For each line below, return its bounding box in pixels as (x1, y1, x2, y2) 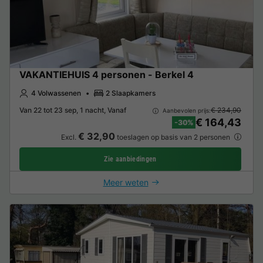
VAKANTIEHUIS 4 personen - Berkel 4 (19, 68, 194, 80)
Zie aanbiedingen (104, 155, 157, 164)
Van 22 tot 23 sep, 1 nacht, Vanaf (19, 106, 126, 115)
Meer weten (103, 177, 149, 188)
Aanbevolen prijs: (160, 106, 211, 114)
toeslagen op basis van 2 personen (114, 133, 232, 142)
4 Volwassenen (31, 88, 81, 97)
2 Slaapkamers (106, 88, 156, 97)
